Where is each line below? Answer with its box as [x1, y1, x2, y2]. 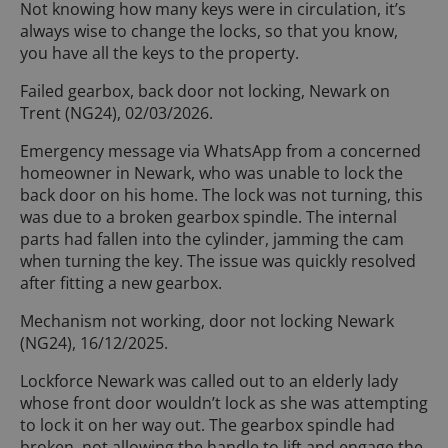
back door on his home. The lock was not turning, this [20, 183, 423, 206]
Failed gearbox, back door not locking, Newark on [20, 79, 390, 102]
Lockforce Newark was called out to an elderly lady [20, 369, 398, 392]
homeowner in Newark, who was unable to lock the [20, 161, 403, 184]
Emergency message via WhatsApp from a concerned [20, 139, 421, 162]
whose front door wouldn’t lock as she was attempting [20, 391, 428, 414]
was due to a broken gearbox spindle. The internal [20, 205, 397, 228]
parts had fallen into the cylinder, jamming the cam [20, 227, 404, 250]
